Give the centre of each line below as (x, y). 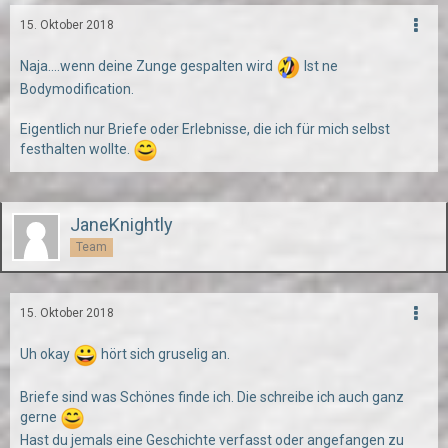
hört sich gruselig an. (164, 354)
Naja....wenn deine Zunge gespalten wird (148, 66)
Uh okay (46, 354)
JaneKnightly (121, 224)
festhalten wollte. (76, 149)
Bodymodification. (77, 89)
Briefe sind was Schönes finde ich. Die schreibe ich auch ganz (212, 397)
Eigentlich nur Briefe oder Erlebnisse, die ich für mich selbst (205, 129)
